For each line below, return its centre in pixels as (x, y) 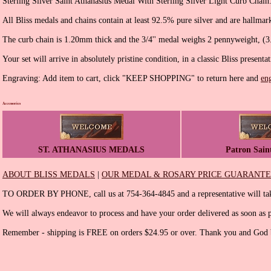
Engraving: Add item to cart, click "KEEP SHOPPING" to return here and (132, 79)
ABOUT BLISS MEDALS (49, 175)
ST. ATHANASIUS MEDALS (91, 150)
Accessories (11, 103)
